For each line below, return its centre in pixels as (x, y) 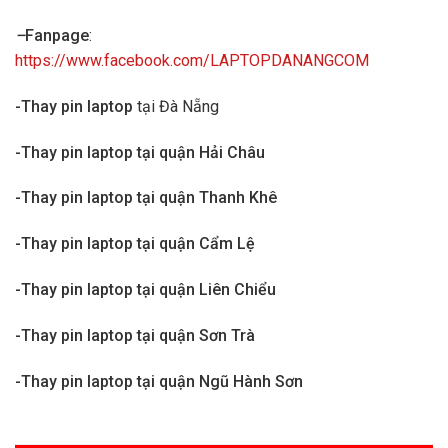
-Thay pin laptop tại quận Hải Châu (140, 152)
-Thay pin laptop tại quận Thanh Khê (146, 198)
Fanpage (57, 35)
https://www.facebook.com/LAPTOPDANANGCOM (192, 60)
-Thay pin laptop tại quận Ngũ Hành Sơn (159, 381)
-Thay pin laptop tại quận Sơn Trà (135, 335)
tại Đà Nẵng (178, 106)
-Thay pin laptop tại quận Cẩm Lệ (135, 244)
